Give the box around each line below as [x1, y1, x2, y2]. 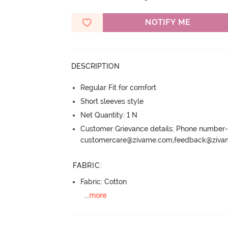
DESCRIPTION [71, 62, 120, 71]
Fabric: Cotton [80, 177, 127, 186]
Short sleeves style [80, 97, 144, 106]
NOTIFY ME [145, 18, 190, 27]
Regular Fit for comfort [80, 83, 157, 92]
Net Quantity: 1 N [80, 111, 138, 120]
